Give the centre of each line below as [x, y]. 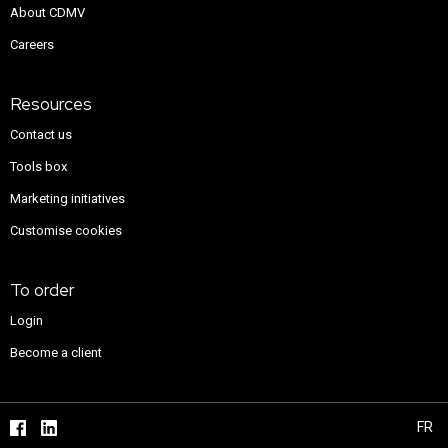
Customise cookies [66, 230]
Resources [51, 104]
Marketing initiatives [67, 198]
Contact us [41, 134]
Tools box [38, 166]
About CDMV [47, 12]
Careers [32, 44]
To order [42, 290]
